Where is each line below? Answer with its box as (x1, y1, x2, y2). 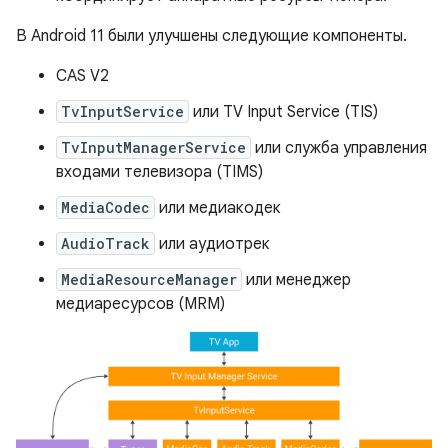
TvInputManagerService (61, 138, 246, 157)
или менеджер (242, 270, 351, 290)
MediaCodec (61, 198, 150, 217)
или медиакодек (155, 198, 281, 218)
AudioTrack (61, 234, 150, 253)
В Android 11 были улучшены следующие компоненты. (16, 26, 407, 46)
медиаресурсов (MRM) (56, 294, 225, 314)
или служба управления (251, 138, 427, 158)
